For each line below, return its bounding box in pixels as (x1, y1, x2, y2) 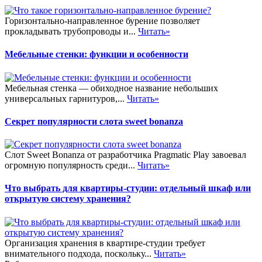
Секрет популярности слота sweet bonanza (5, 116, 183, 126)
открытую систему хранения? (5, 194, 131, 204)
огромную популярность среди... (5, 160, 137, 171)
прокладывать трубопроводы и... (5, 26, 138, 37)
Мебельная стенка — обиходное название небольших (5, 82, 218, 93)
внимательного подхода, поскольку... (5, 248, 154, 258)
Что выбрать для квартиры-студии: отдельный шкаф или (5, 183, 251, 194)
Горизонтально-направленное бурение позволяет (5, 16, 200, 26)
